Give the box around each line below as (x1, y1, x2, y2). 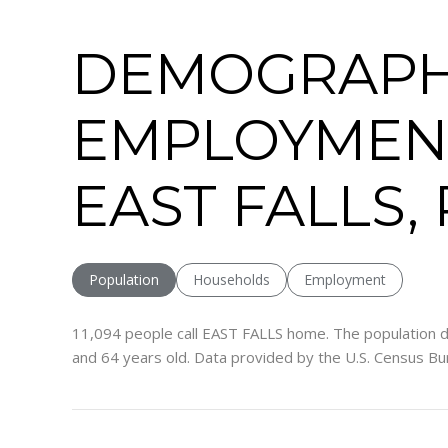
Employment (304, 269, 386, 289)
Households (193, 269, 270, 289)
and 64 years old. (72, 346, 190, 367)
